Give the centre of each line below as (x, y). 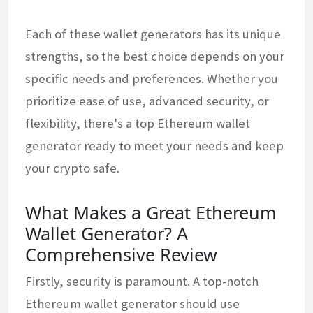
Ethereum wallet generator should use (132, 303)
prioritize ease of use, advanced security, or (147, 101)
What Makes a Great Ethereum (151, 212)
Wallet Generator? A (107, 233)
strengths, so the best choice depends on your (155, 56)
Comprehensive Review (121, 254)
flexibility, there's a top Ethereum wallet (138, 123)
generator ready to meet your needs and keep (154, 145)
